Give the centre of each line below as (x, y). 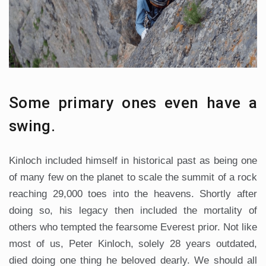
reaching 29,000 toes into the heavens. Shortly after (133, 194)
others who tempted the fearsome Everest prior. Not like (133, 227)
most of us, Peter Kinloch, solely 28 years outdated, (133, 243)
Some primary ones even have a (133, 102)
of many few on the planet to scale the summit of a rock (133, 177)
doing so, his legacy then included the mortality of (133, 210)
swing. (32, 126)
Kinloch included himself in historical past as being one (133, 160)
